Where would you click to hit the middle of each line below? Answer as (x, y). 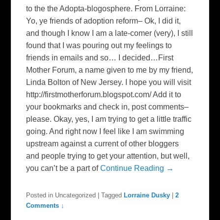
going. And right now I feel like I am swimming (105, 131)
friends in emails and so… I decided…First (100, 58)
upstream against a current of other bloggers (103, 144)
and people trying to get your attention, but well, (108, 156)
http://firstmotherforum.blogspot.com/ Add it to (104, 95)
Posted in (40, 195)
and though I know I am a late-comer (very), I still (110, 33)
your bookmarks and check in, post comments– (108, 107)
